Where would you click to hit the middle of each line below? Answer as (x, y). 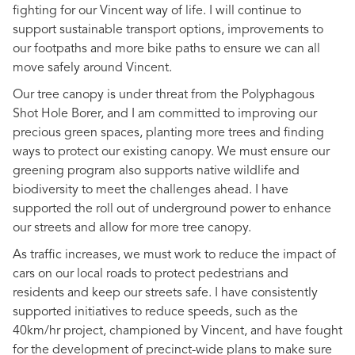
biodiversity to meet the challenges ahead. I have (151, 190)
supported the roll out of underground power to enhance (172, 209)
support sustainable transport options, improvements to (168, 30)
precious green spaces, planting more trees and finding (168, 133)
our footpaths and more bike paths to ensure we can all (166, 49)
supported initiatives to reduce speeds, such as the (155, 312)
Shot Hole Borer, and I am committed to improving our (165, 114)
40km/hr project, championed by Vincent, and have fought (177, 331)
